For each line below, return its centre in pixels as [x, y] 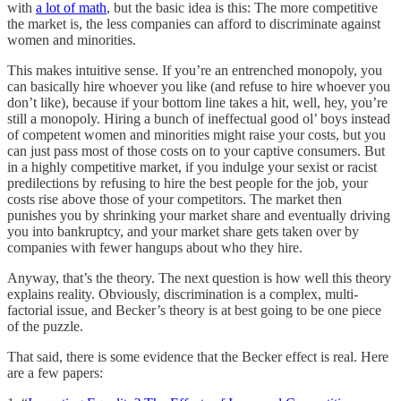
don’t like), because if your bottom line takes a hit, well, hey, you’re [197, 103]
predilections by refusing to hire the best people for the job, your [188, 183]
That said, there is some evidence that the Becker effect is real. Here [198, 357]
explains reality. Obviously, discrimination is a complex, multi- [183, 294]
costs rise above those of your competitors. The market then [175, 200]
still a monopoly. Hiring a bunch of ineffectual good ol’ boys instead [199, 119]
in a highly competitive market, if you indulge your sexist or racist [192, 167]
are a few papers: [55, 373]
